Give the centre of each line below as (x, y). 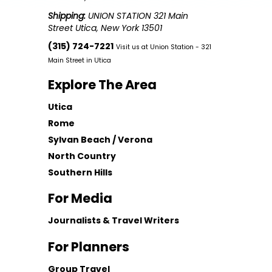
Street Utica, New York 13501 (105, 28)
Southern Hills (80, 172)
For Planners (89, 247)
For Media (80, 198)
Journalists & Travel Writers (114, 220)
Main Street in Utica (80, 61)
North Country (82, 156)
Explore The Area (103, 84)
